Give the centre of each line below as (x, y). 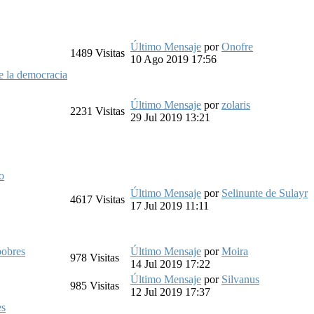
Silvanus (240, 279)
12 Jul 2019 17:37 (170, 292)
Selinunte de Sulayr (265, 193)
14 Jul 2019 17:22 (170, 264)
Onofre (237, 46)
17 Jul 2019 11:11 (170, 205)
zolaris (236, 104)
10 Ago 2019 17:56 (173, 59)
